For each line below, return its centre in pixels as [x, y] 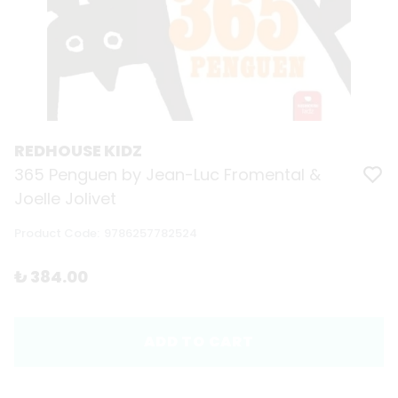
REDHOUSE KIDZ [78, 151]
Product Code [56, 234]
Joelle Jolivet [65, 199]
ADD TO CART [199, 342]
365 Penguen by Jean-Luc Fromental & [167, 175]
